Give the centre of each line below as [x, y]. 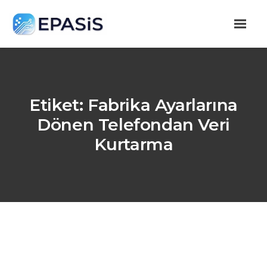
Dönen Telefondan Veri [133, 125]
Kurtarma [133, 144]
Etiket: [58, 105]
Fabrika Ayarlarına [163, 105]
